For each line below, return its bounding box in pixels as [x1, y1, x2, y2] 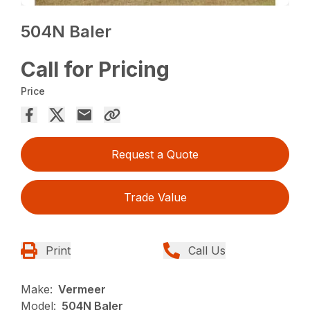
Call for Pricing [21, 57, 170, 82]
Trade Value [123, 190, 187, 205]
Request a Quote [111, 147, 199, 162]
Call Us [188, 244, 226, 258]
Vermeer [58, 282, 107, 297]
